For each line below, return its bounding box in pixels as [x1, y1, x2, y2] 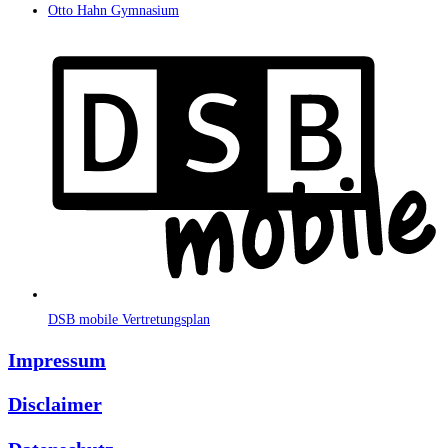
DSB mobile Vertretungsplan [48, 311, 210, 327]
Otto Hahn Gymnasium [48, 3, 179, 19]
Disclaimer [8, 393, 102, 416]
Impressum [8, 348, 106, 371]
